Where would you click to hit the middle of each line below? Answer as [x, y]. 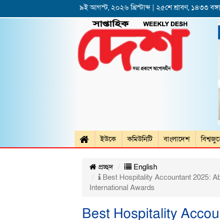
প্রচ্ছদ [105, 167]
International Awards [122, 188]
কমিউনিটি [140, 139]
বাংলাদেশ [177, 139]
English [144, 167]
